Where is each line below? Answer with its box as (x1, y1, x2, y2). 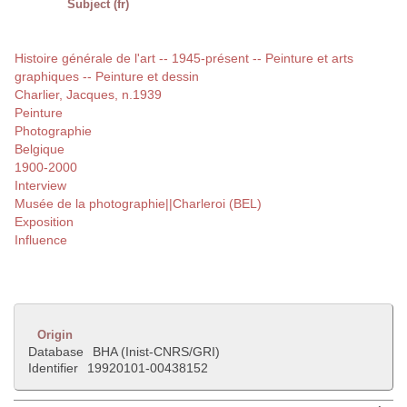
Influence (15, 233, 67, 248)
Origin (37, 328, 73, 342)
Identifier (28, 361, 78, 376)
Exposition (15, 214, 74, 230)
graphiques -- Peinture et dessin (15, 69, 199, 84)
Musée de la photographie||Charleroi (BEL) (15, 196, 262, 212)
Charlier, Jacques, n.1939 (15, 87, 162, 103)
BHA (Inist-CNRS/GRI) (93, 344, 220, 360)
